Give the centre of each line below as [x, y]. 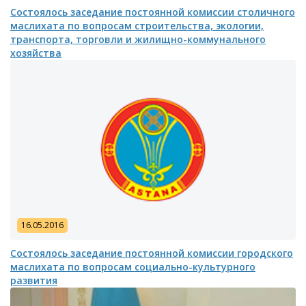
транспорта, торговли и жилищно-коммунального [138, 39]
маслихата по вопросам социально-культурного [133, 266]
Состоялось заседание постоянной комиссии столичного [153, 12]
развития [34, 280]
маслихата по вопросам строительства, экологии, [137, 25]
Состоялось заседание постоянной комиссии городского [152, 253]
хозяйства [36, 53]
